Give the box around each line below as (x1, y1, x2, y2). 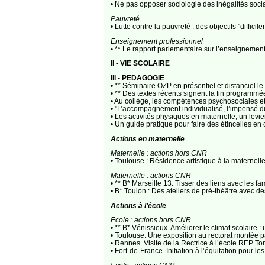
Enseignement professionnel (110, 37, 203, 45)
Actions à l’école (110, 201, 166, 209)
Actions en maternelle (110, 134, 185, 143)
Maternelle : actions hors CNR (110, 149, 207, 157)
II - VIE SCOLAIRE (110, 59, 170, 67)
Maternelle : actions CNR (110, 172, 191, 179)
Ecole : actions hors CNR (110, 216, 191, 224)
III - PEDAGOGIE (110, 74, 164, 82)
